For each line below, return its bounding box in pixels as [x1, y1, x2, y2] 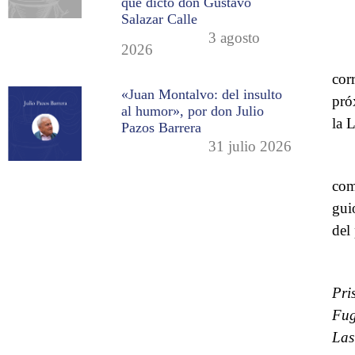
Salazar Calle [121, 10, 198, 27]
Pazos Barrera [121, 120, 202, 136]
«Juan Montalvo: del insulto [121, 86, 283, 103]
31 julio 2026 [208, 138, 292, 155]
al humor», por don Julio [121, 103, 265, 120]
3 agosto [208, 29, 261, 46]
